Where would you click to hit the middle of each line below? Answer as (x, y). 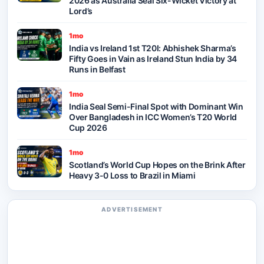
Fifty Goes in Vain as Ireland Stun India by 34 (153, 58)
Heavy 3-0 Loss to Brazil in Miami (132, 175)
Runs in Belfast (97, 69)
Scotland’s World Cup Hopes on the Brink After (157, 164)
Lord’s (81, 11)
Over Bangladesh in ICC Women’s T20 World (153, 117)
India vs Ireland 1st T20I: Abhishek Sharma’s (153, 48)
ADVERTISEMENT (132, 209)
